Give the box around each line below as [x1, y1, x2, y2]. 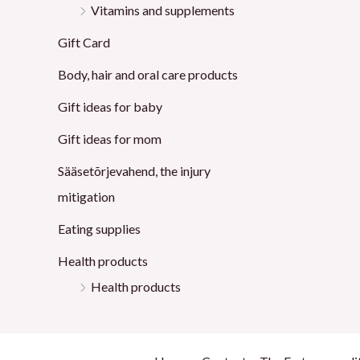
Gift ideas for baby [58, 99, 162, 115]
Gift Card [58, 35, 110, 51]
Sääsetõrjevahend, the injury [58, 163, 211, 179]
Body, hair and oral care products [58, 67, 238, 83]
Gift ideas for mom [58, 131, 162, 147]
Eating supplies [58, 221, 141, 237]
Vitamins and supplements [91, 2, 235, 18]
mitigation [58, 189, 115, 205]
